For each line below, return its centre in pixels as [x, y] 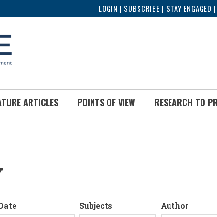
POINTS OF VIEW [106, 102]
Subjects [96, 206]
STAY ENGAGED [189, 8]
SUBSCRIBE [142, 8]
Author [175, 206]
